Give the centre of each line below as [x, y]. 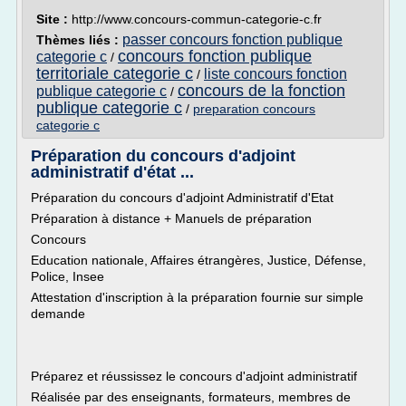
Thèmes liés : [79, 40]
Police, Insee [68, 276]
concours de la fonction [261, 91]
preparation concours [254, 109]
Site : [54, 19]
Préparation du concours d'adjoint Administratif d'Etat [182, 198]
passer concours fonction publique [232, 39]
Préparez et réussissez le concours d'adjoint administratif [194, 376]
